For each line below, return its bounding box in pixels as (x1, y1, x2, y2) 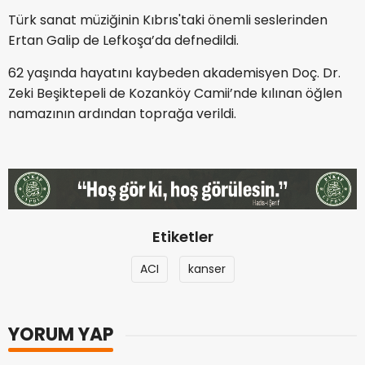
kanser (187, 261, 226, 278)
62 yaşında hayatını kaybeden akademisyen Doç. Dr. (8, 64, 341, 83)
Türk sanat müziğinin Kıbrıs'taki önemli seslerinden (8, 11, 328, 30)
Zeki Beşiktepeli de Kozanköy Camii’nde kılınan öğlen (8, 84, 342, 103)
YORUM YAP (8, 322, 113, 348)
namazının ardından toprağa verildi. (8, 104, 236, 124)
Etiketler (152, 226, 213, 248)
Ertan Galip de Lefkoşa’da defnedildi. (8, 31, 239, 51)
